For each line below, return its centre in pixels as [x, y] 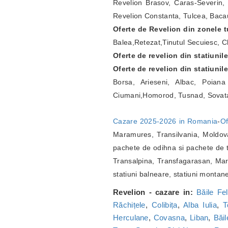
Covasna [169, 218]
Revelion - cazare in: [153, 192]
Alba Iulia [200, 205]
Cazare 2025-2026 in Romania [165, 121]
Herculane [131, 218]
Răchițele [129, 205]
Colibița [165, 205]
